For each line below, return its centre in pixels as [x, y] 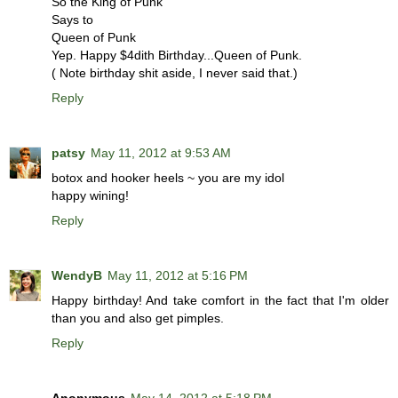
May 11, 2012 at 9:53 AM [161, 152]
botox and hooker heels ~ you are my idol [168, 177]
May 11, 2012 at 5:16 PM [178, 275]
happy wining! [90, 195]
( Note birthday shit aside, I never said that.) [175, 72]
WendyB [77, 275]
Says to [72, 19]
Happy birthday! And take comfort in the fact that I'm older [220, 300]
